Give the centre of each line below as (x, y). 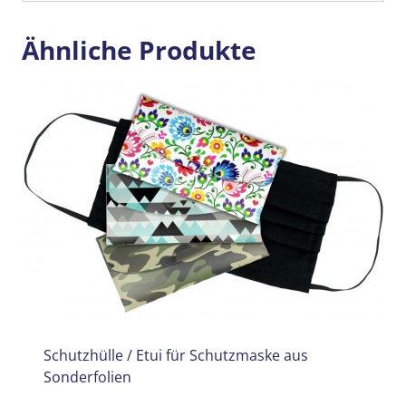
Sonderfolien (87, 377)
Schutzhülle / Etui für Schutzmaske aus (176, 356)
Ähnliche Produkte (139, 50)
